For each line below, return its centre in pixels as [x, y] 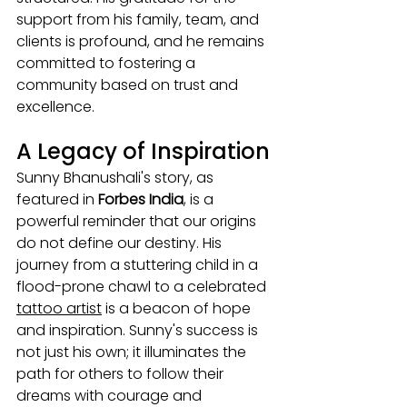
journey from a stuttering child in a [139, 265]
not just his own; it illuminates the [133, 352]
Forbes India [141, 200]
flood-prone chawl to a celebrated [143, 287]
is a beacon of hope [178, 309]
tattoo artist [59, 309]
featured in [57, 200]
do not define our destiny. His [121, 243]
